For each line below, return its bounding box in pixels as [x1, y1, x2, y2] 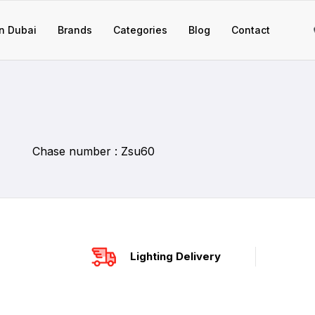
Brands [58, 24, 92, 36]
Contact [231, 24, 270, 36]
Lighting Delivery [129, 250, 221, 263]
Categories [113, 24, 167, 36]
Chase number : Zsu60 [32, 144, 155, 158]
